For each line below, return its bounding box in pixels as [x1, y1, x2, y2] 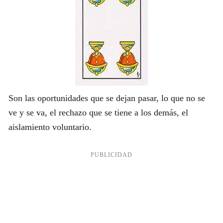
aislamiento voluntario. [8, 122, 92, 132]
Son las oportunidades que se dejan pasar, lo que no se [8, 93, 205, 104]
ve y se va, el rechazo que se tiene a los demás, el [8, 108, 188, 118]
